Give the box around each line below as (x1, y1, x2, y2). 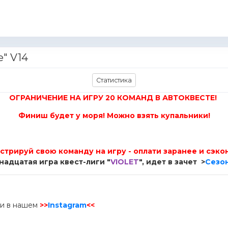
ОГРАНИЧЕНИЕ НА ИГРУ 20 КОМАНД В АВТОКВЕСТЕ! (9, 93, 219, 102)
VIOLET (110, 157, 139, 166)
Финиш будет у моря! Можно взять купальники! (18, 111, 210, 120)
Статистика (96, 76, 132, 84)
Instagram (48, 201, 87, 210)
